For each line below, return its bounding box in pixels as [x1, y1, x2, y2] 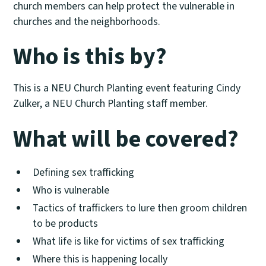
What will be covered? [13, 123, 239, 154]
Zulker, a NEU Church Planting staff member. [13, 96, 208, 111]
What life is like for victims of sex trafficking [32, 234, 224, 249]
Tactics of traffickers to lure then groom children [32, 201, 247, 216]
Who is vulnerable [32, 183, 109, 198]
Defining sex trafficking [32, 165, 134, 180]
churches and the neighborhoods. [13, 14, 161, 28]
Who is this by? [13, 41, 167, 72]
